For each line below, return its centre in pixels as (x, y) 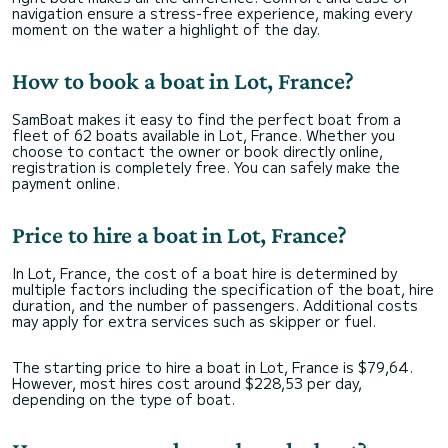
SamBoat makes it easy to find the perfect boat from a (206, 119)
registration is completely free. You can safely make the (206, 167)
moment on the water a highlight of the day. (166, 29)
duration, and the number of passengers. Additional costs (215, 305)
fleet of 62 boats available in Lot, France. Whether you (203, 135)
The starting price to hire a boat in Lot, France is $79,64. (212, 367)
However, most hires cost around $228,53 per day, (187, 383)
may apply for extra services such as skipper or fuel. (194, 321)
